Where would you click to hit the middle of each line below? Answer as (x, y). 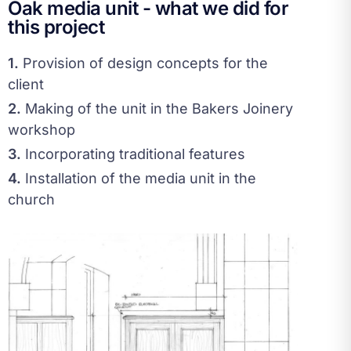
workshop (42, 130)
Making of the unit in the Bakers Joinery (157, 109)
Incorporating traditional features (133, 154)
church (31, 199)
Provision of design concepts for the (143, 63)
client (26, 84)
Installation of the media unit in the (139, 178)
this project (56, 27)
